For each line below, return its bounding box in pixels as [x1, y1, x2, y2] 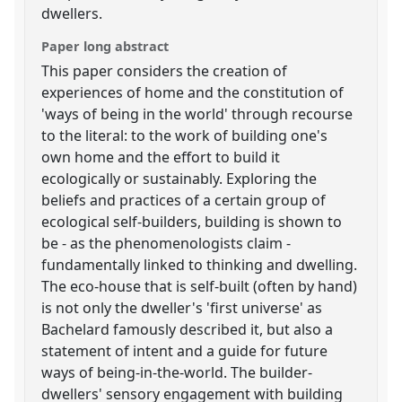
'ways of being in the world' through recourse [41, 103, 354, 124]
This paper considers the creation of [41, 60, 288, 81]
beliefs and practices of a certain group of [41, 189, 327, 210]
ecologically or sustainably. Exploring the [41, 168, 318, 188]
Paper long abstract [41, 37, 170, 55]
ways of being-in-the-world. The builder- [41, 362, 313, 382]
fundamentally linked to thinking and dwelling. [41, 254, 358, 275]
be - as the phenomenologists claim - [41, 232, 292, 253]
